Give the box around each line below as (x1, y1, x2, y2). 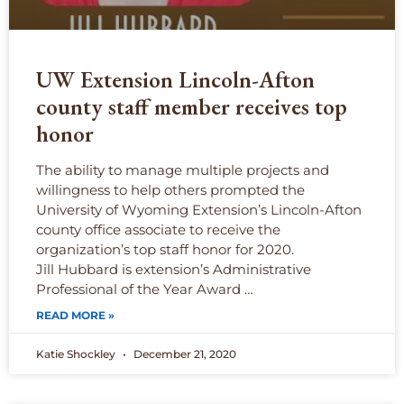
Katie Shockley (36, 347, 118, 362)
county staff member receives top (36, 92, 347, 122)
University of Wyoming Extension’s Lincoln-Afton (36, 201, 362, 219)
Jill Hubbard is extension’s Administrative (36, 261, 311, 279)
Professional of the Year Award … (36, 280, 253, 298)
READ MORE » (36, 308, 115, 323)
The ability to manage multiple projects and (36, 161, 329, 179)
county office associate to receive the (36, 221, 280, 239)
